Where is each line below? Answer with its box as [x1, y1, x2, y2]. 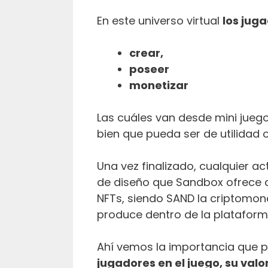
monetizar [129, 77, 188, 93]
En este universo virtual [97, 13, 223, 28]
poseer [129, 61, 169, 77]
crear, [129, 45, 163, 60]
